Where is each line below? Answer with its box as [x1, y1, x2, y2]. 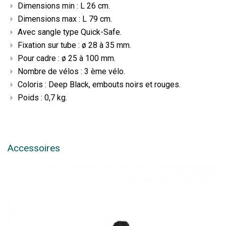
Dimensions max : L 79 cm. [18, 14, 112, 24]
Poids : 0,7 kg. [18, 92, 67, 102]
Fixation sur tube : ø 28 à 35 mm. [18, 40, 131, 50]
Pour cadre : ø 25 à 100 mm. [18, 53, 116, 63]
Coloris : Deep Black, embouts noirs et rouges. [18, 79, 181, 89]
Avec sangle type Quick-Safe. [18, 27, 122, 37]
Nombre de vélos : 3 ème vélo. [18, 66, 125, 76]
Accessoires [8, 142, 60, 154]
